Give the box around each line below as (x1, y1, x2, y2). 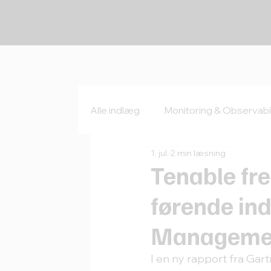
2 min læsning (171, 148, 226, 159)
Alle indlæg (90, 104, 140, 117)
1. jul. (151, 148, 169, 159)
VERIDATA (25, 14, 103, 31)
